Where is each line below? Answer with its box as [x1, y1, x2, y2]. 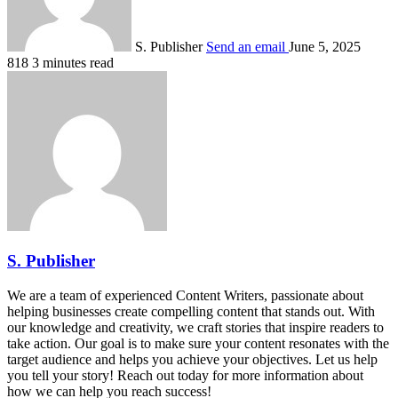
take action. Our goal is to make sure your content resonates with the [7, 335, 389, 351]
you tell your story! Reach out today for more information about [7, 367, 363, 383]
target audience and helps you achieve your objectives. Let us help [7, 351, 378, 367]
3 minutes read [32, 55, 114, 71]
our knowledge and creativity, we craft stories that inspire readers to [7, 319, 384, 335]
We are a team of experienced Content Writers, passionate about [7, 287, 363, 303]
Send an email [206, 39, 285, 55]
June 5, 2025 [289, 39, 361, 55]
